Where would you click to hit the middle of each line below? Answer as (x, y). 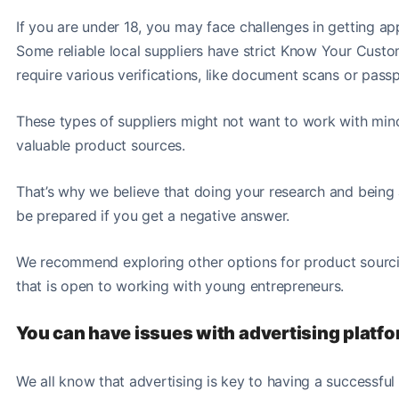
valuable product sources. (103, 145)
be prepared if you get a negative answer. (153, 215)
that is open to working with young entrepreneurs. (180, 285)
